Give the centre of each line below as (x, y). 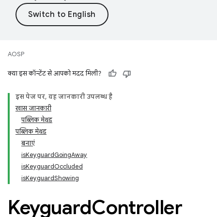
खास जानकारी (33, 108)
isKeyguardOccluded (52, 166)
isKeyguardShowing (50, 178)
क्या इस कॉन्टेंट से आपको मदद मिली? (54, 73)
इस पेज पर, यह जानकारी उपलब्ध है (64, 97)
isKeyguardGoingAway (54, 155)
